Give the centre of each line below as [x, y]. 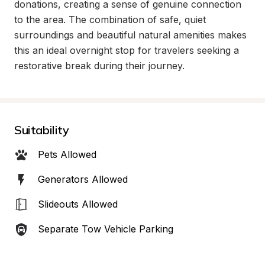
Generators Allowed [83, 179]
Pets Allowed [67, 154]
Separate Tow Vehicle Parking [106, 229]
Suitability [42, 130]
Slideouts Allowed [78, 204]
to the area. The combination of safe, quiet [110, 20]
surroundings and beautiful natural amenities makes [130, 35]
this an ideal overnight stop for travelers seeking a [127, 50]
